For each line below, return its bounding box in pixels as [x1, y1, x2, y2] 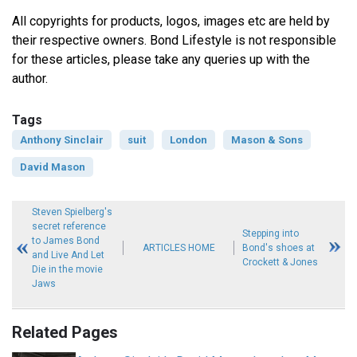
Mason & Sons [231, 134, 303, 147]
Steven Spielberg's [32, 206, 113, 218]
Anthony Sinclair [20, 134, 104, 147]
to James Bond [32, 235, 100, 247]
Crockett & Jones [242, 257, 319, 269]
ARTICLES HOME [142, 242, 215, 254]
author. [12, 71, 48, 87]
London [170, 134, 207, 147]
